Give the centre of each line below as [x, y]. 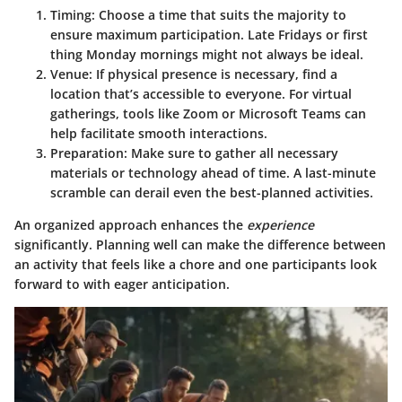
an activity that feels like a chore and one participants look [196, 264]
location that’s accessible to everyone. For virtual [201, 94]
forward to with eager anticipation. [122, 284]
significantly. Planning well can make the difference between [200, 245]
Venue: [71, 74]
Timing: [73, 15]
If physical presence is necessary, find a [215, 74]
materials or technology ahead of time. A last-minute [213, 173]
